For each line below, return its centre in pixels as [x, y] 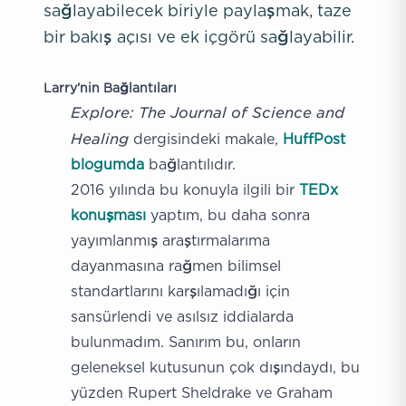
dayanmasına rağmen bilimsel [176, 266]
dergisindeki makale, [206, 139]
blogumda [107, 164]
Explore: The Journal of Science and [208, 111]
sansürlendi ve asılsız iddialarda [182, 316]
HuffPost [314, 139]
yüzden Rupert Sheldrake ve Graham [202, 392]
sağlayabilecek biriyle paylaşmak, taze [198, 10]
